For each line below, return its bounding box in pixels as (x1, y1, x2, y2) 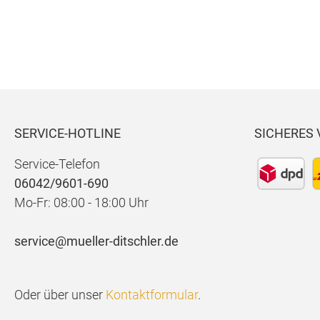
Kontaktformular (106, 287, 198, 302)
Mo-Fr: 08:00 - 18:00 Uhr (14, 195, 149, 210)
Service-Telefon (14, 156, 100, 171)
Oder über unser (14, 287, 106, 302)
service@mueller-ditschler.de (14, 234, 179, 249)
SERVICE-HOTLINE (14, 126, 121, 141)
